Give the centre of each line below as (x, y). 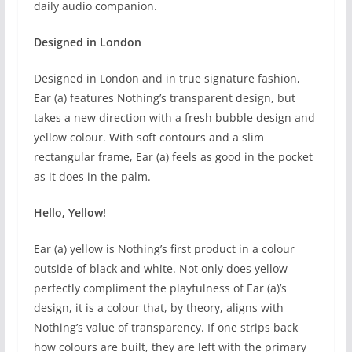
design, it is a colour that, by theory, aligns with (158, 308)
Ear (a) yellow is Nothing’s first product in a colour (164, 249)
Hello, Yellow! (70, 213)
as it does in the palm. (93, 177)
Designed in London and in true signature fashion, (167, 79)
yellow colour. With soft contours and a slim (148, 137)
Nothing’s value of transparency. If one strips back (165, 328)
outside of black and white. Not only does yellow (160, 269)
